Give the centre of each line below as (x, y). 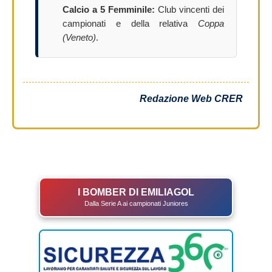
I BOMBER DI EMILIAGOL (136, 192)
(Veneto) (79, 37)
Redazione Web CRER (191, 98)
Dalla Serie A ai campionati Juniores (136, 203)
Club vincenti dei (189, 9)
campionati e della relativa (130, 23)
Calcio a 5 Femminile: (109, 9)
